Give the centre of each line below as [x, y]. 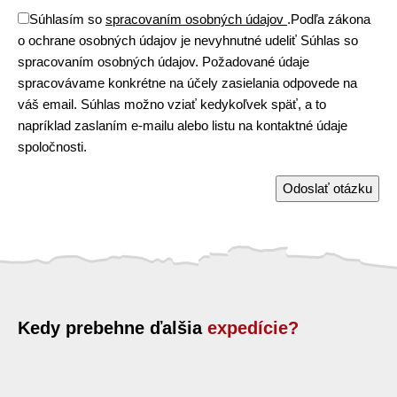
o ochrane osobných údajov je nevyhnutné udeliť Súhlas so [188, 40]
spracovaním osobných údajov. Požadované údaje [163, 62]
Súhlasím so [67, 19]
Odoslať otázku [327, 188]
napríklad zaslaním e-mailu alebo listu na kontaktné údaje [183, 125]
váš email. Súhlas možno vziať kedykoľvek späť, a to [172, 104]
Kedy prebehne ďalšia [113, 328]
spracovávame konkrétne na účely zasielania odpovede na [187, 83]
